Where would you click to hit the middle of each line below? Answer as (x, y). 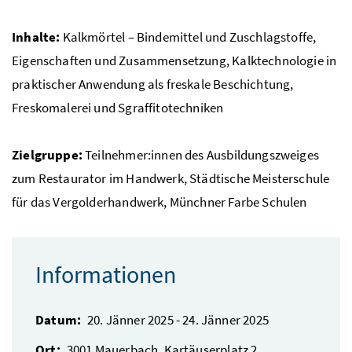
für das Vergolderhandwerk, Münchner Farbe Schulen (159, 202)
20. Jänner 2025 (130, 319)
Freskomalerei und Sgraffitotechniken (118, 107)
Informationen (106, 274)
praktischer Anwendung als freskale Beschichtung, (153, 84)
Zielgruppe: (47, 154)
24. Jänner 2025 (225, 319)
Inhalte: (36, 37)
